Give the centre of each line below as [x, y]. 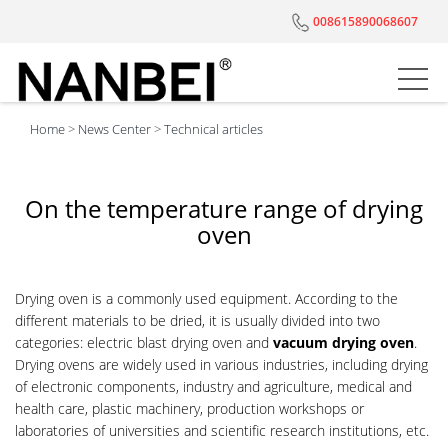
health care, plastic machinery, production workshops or [189, 408]
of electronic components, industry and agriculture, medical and [213, 386]
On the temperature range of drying [224, 208]
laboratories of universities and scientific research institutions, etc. [222, 430]
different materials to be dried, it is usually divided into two [197, 320]
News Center [114, 129]
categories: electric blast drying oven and [144, 342]
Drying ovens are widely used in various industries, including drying [221, 364]
